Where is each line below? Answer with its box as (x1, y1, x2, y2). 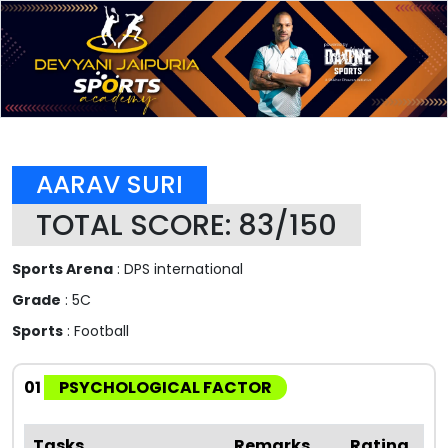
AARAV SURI (36, 166, 183, 202)
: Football (63, 320, 129, 341)
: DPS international (113, 258, 243, 279)
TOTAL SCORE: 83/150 (36, 204, 337, 245)
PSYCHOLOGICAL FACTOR (59, 375, 272, 399)
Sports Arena (12, 258, 113, 279)
